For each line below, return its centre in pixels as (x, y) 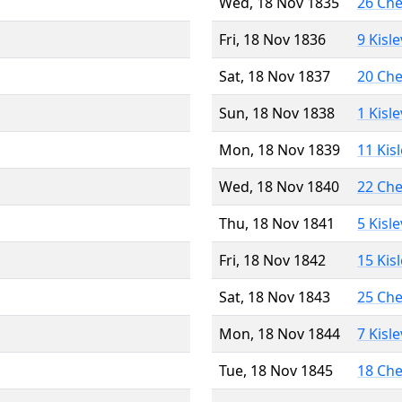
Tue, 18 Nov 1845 (276, 370)
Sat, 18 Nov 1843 (275, 297)
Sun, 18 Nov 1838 (277, 113)
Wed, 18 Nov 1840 (279, 186)
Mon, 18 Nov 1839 (280, 149)
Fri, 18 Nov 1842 (272, 260)
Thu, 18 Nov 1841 (277, 223)
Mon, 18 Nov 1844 (280, 333)
